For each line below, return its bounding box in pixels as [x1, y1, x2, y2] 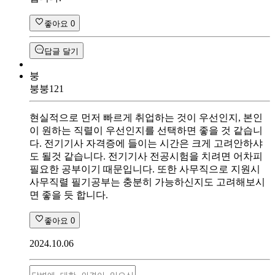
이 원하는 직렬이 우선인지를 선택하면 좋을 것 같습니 [29, 125, 263, 136]
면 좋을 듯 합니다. [29, 189, 108, 200]
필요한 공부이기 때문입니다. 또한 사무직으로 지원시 [29, 163, 260, 174]
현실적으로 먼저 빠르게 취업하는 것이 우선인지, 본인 [29, 112, 263, 123]
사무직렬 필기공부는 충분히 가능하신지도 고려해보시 [29, 176, 265, 187]
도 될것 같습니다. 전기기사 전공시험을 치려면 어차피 [29, 150, 263, 161]
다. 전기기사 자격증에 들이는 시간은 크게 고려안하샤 [29, 137, 263, 149]
